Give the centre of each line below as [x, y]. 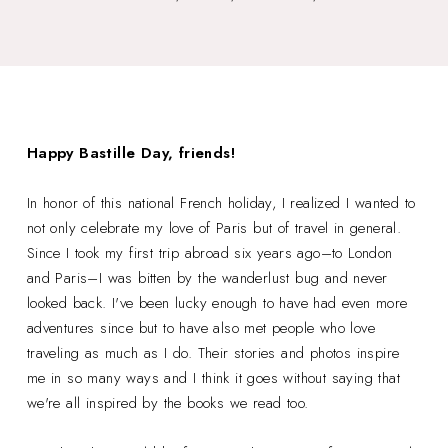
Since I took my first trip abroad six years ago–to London [209, 252]
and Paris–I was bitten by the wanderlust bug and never [207, 277]
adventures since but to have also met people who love [201, 327]
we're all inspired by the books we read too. [170, 402]
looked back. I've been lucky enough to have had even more [217, 302]
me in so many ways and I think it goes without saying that [213, 377]
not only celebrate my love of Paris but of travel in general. [214, 227]
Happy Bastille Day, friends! [133, 152]
